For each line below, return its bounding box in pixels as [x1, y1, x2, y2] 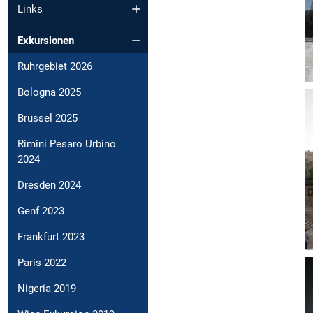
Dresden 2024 [17, 178, 81, 191]
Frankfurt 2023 [17, 230, 85, 243]
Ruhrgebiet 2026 [17, 59, 92, 73]
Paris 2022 [17, 256, 66, 269]
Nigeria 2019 [17, 282, 76, 295]
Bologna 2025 [17, 85, 81, 99]
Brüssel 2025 [17, 111, 78, 124]
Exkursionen [17, 34, 74, 47]
